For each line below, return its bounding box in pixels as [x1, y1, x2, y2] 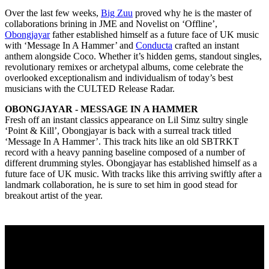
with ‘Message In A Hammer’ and [5, 40, 136, 51]
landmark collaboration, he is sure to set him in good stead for [5, 180, 237, 190]
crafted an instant [172, 40, 239, 51]
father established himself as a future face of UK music [50, 29, 259, 40]
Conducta [136, 40, 172, 51]
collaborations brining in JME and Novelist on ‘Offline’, [5, 19, 217, 29]
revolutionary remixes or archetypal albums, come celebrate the [5, 62, 243, 73]
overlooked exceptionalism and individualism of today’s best [5, 73, 233, 83]
